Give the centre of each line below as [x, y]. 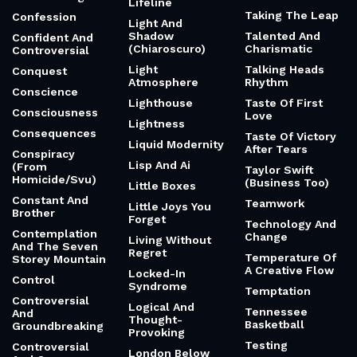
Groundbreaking [58, 326]
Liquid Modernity [176, 144]
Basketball [275, 324]
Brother [33, 213]
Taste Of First [284, 103]
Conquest [39, 71]
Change [266, 237]
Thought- [155, 320]
